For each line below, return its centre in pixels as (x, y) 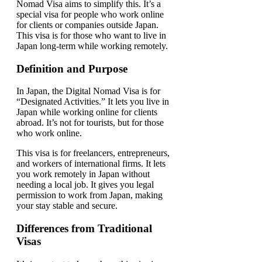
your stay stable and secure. (67, 206)
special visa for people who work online (90, 14)
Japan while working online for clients (87, 112)
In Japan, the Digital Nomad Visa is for (88, 91)
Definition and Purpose (72, 68)
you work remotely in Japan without (83, 174)
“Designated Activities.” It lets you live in (93, 102)
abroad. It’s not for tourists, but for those (90, 123)
